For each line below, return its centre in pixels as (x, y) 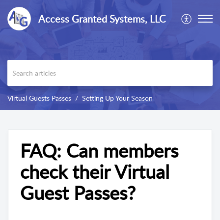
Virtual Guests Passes (39, 98)
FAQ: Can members (99, 151)
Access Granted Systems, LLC (102, 19)
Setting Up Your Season (117, 98)
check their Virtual (95, 172)
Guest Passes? (78, 193)
